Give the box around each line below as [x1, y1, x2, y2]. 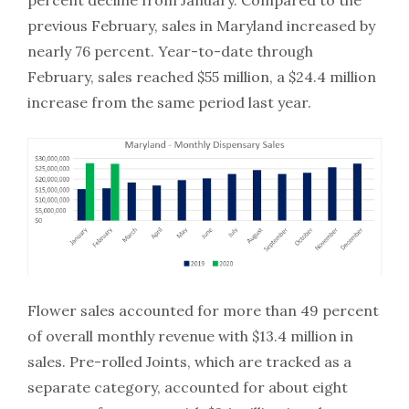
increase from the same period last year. [27, 93, 311, 111]
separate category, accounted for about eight [27, 378, 348, 397]
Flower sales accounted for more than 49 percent [27, 301, 379, 320]
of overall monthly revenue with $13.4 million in [27, 327, 353, 346]
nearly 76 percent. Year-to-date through [27, 42, 313, 60]
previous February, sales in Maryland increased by [27, 16, 375, 35]
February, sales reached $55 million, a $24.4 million [27, 68, 376, 86]
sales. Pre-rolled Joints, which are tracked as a [27, 352, 351, 372]
